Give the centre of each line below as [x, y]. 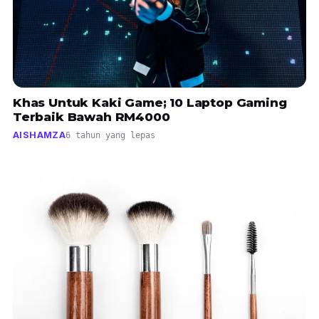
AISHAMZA [39, 135]
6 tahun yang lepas [110, 136]
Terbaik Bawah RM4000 [91, 117]
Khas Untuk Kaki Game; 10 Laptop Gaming [150, 103]
